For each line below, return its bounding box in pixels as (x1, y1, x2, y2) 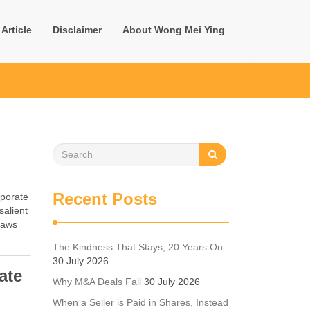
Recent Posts (53, 190, 157, 208)
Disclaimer (53, 24, 102, 35)
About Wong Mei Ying (122, 24, 225, 35)
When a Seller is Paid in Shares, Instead (53, 297, 228, 308)
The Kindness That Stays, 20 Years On (53, 241, 223, 253)
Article (1, 24, 32, 35)
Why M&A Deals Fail (53, 276, 141, 287)
